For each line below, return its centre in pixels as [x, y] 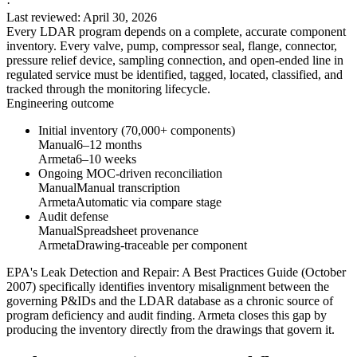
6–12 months [109, 145]
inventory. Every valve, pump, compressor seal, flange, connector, [172, 46]
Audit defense [73, 217]
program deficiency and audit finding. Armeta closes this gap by [167, 316]
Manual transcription [128, 188]
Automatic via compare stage [149, 202]
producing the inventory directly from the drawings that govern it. [171, 330]
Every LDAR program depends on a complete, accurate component [176, 32]
